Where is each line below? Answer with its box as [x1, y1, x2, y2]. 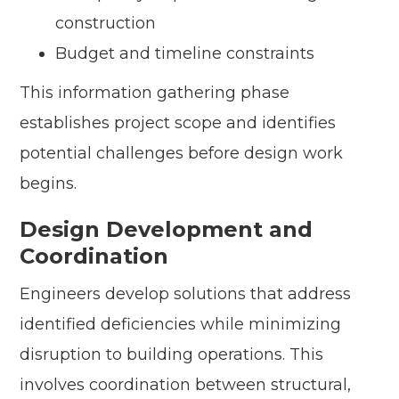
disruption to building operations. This [20, 345, 324, 365]
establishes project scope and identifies [20, 113, 337, 134]
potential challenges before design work [20, 143, 344, 164]
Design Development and [20, 216, 313, 243]
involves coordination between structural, [20, 375, 352, 395]
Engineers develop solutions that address [20, 284, 352, 305]
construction [55, 13, 157, 34]
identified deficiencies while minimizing [20, 314, 342, 335]
